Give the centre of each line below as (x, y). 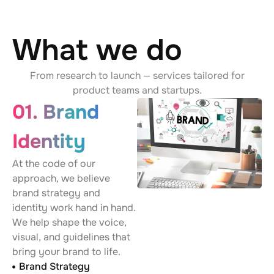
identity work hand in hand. (74, 208)
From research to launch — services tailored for (137, 76)
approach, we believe (61, 178)
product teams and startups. (137, 90)
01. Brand (56, 112)
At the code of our (54, 164)
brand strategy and (56, 193)
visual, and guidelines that (71, 237)
